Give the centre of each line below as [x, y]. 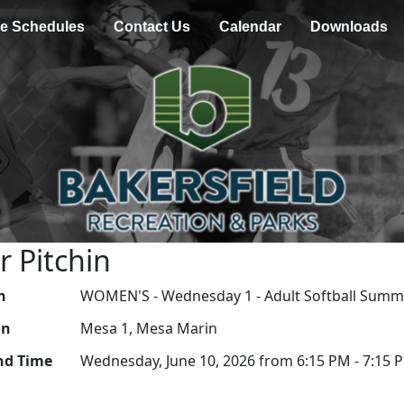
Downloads [349, 27]
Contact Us [151, 27]
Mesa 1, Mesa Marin [148, 328]
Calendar [250, 27]
